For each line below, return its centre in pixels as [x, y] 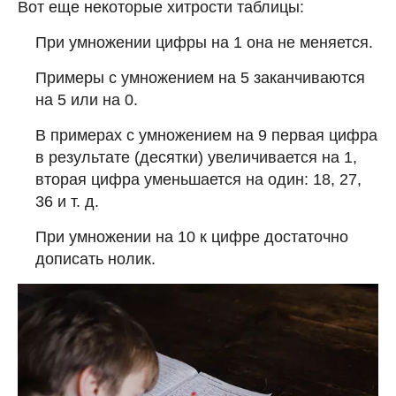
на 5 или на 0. [87, 99]
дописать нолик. [95, 259]
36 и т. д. [67, 201]
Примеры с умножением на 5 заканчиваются [200, 77]
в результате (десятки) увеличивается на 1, [196, 157]
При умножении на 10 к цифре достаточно [192, 236]
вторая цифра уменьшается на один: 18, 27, [198, 179]
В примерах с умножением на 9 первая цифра [206, 135]
